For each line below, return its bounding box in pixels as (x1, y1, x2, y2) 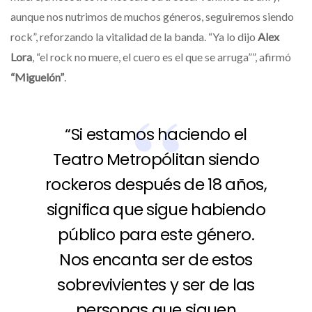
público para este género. (58, 223, 254, 246)
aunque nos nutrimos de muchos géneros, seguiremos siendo (10, 9, 294, 23)
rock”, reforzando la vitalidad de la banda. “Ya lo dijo (10, 29, 258, 43)
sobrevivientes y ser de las (57, 273, 255, 296)
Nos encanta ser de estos (59, 248, 253, 271)
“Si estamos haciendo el (65, 123, 247, 146)
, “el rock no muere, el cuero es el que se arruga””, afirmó (32, 49, 291, 63)
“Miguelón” (10, 70, 64, 84)
